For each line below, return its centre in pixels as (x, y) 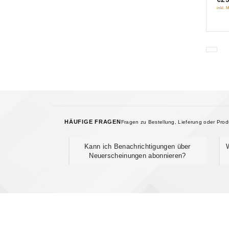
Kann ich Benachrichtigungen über (138, 146)
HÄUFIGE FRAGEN (93, 121)
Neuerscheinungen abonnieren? (138, 155)
